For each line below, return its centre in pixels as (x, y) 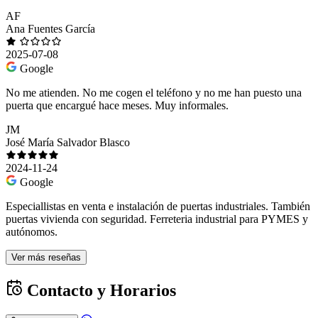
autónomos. (32, 231)
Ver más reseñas (46, 257)
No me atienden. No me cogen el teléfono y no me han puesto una (154, 92)
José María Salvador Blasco (68, 142)
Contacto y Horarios (99, 290)
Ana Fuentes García (50, 28)
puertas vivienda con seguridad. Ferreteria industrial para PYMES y (157, 219)
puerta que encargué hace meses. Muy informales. (117, 105)
